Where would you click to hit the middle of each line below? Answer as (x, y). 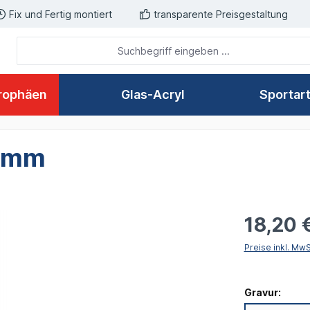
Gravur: (262, 293)
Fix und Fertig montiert (61, 14)
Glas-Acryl (153, 95)
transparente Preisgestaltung (221, 14)
